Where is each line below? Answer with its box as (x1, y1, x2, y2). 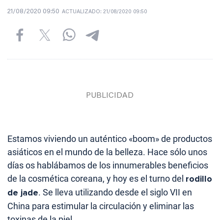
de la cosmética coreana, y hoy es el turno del (7, 173, 186, 184)
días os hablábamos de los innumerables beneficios (7, 160, 208, 171)
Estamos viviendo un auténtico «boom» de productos (7, 134, 212, 144)
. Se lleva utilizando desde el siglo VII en (38, 187, 192, 198)
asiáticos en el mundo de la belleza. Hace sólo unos (7, 147, 207, 158)
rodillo (186, 173, 212, 185)
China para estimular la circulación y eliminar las (7, 201, 194, 212)
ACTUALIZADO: (62, 9, 103, 15)
